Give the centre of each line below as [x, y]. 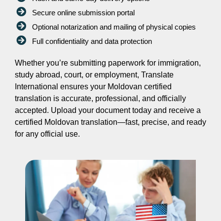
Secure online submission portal [83, 13]
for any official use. [47, 134]
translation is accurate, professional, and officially [100, 99]
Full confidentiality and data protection [92, 41]
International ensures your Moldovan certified [93, 87]
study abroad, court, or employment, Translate [94, 75]
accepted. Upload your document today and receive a [108, 110]
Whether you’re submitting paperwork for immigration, [108, 63]
